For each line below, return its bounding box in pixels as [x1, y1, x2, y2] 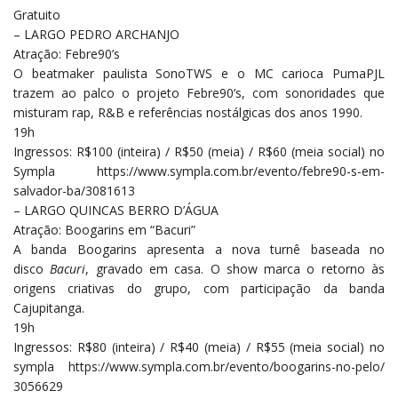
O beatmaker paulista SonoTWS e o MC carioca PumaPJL [13, 65, 385, 83]
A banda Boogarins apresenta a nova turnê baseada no [13, 241, 385, 259]
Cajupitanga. [13, 299, 84, 317]
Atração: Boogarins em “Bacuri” [13, 221, 195, 239]
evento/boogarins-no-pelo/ [229, 358, 385, 376]
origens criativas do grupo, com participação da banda [13, 280, 385, 298]
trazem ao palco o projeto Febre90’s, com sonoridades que [13, 84, 385, 102]
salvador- [13, 182, 67, 200]
